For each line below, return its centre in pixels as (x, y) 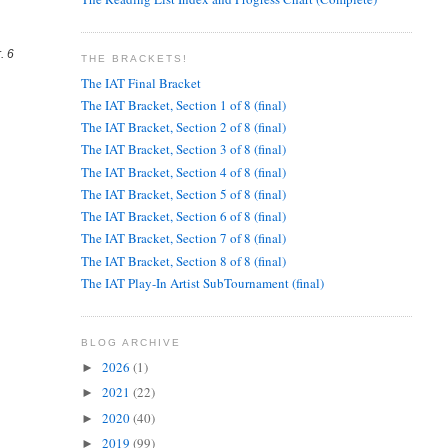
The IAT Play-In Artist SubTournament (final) (202, 282)
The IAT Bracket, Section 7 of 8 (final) (183, 238)
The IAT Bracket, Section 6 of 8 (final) (183, 216)
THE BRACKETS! (134, 59)
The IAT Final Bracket (140, 82)
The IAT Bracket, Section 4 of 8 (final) (183, 171)
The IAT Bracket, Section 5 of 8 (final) (183, 193)
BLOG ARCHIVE (130, 343)
